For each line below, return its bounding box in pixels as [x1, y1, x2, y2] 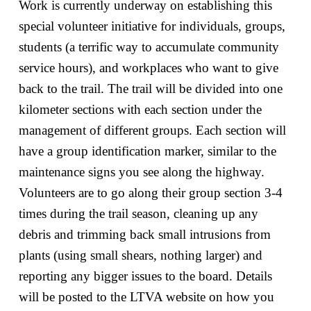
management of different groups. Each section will [18, 123, 286, 138]
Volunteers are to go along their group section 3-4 [18, 185, 283, 201]
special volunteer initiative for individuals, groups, [18, 19, 285, 34]
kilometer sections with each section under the [18, 102, 262, 117]
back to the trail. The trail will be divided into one [18, 81, 283, 96]
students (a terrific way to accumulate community [18, 40, 279, 55]
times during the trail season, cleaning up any [18, 206, 258, 221]
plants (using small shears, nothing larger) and [18, 248, 262, 263]
